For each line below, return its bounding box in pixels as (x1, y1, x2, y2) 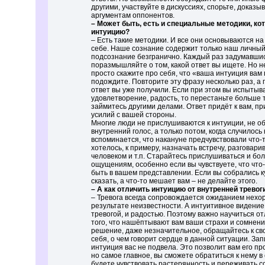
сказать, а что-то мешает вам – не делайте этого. (91, 177, 257, 185)
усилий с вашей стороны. (91, 111, 176, 119)
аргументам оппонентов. (91, 11, 174, 20)
